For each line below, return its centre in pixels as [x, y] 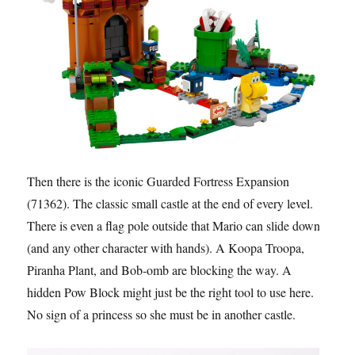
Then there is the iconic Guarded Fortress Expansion [158, 181]
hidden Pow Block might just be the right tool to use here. [171, 292]
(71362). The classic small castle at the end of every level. [170, 203]
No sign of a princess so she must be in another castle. [162, 314]
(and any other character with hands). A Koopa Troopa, [166, 247]
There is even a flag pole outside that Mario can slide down [174, 225]
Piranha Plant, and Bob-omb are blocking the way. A [160, 269]
